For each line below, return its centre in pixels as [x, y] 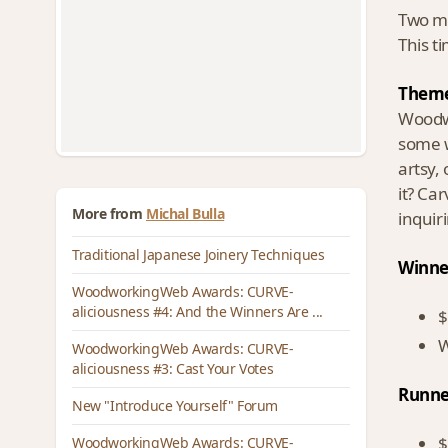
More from [107, 213]
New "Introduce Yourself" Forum [175, 405]
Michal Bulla [185, 213]
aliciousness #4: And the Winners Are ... [198, 311]
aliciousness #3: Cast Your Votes [173, 368]
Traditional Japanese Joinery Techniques [198, 254]
